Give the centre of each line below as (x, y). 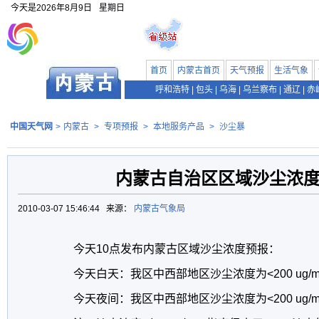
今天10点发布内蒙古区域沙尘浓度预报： (165, 249)
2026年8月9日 (64, 8)
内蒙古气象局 (161, 209)
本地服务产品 (179, 127)
